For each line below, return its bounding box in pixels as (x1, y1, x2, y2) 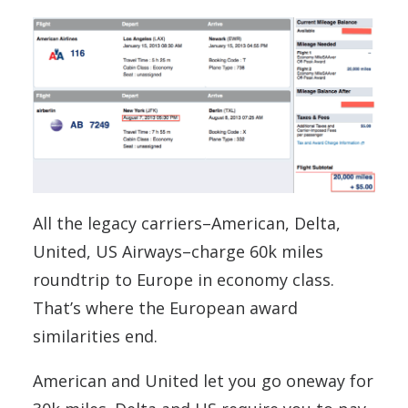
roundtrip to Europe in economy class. (33, 269, 334, 291)
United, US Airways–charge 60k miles (33, 240, 323, 263)
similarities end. (33, 325, 158, 348)
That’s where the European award (33, 297, 298, 320)
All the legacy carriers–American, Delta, (33, 212, 341, 235)
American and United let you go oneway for (33, 370, 373, 393)
